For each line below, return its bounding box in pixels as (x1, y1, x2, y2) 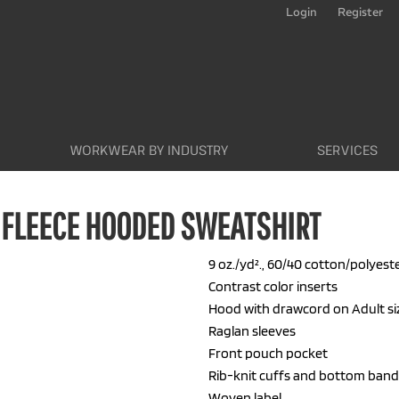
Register (338, 4, 383, 20)
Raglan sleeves (208, 322, 296, 339)
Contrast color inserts (208, 278, 338, 295)
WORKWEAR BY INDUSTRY (70, 141, 228, 159)
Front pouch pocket (208, 345, 328, 362)
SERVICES (317, 141, 378, 159)
